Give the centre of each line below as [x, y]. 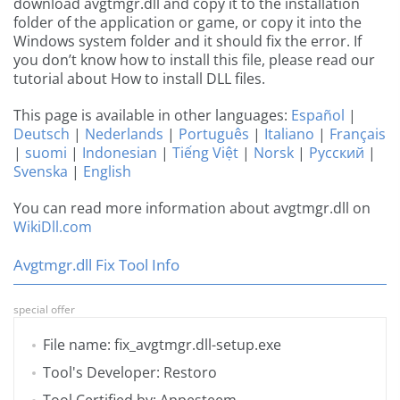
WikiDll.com [53, 227]
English [107, 172]
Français [358, 134]
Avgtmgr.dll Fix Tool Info [96, 265]
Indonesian [120, 153]
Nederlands [124, 134]
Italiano [289, 134]
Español [318, 116]
